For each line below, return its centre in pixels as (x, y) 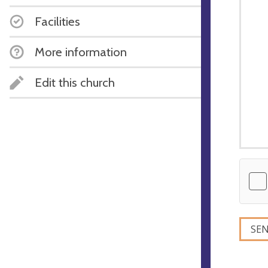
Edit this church (75, 82)
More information (81, 51)
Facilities (57, 21)
